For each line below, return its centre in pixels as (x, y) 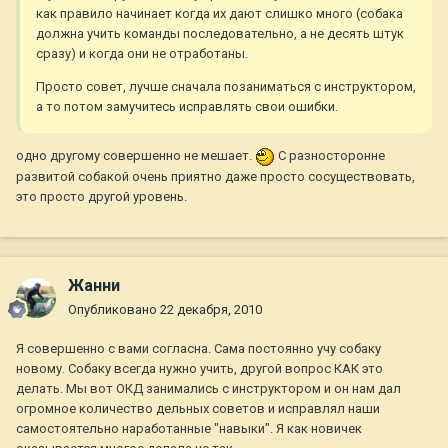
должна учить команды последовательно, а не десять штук (220, 34)
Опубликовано (114, 310)
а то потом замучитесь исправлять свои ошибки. (187, 107)
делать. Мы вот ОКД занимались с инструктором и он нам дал (208, 389)
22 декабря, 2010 (211, 310)
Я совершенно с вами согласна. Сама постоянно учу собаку (198, 349)
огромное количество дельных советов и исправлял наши (198, 409)
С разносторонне (330, 156)
